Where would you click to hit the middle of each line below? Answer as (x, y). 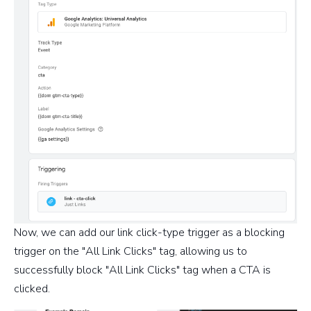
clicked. (32, 289)
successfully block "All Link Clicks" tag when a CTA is (142, 270)
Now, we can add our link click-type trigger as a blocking (149, 233)
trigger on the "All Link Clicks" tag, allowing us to (131, 252)
